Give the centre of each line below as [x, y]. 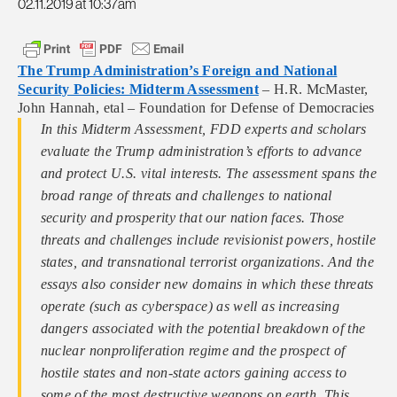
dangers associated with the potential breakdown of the [203, 329]
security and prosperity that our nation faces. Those [192, 218]
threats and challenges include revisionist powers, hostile [208, 240]
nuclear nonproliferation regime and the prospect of [193, 351]
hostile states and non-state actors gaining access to [194, 373]
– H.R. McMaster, [313, 90]
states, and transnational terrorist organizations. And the [207, 262]
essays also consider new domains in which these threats [207, 284]
